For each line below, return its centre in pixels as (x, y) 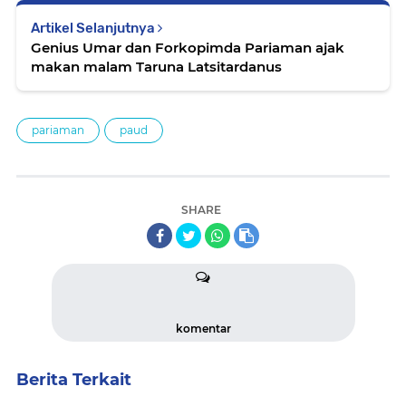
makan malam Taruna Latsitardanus (156, 66)
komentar (203, 328)
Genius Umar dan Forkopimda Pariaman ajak (188, 47)
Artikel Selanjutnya (94, 28)
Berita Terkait (74, 379)
